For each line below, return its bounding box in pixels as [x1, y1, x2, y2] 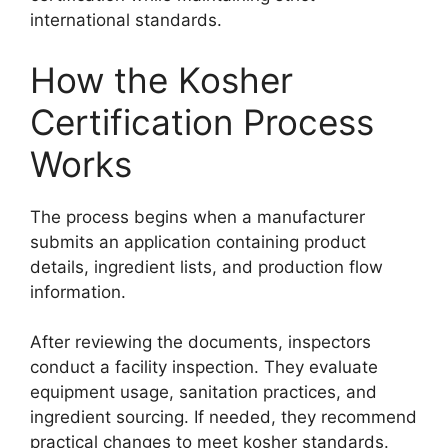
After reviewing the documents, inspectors [30, 332, 371, 353]
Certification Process [30, 100, 374, 143]
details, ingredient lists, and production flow [30, 256, 383, 277]
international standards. [30, 10, 222, 31]
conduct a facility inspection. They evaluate [30, 357, 378, 378]
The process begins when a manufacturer [30, 206, 365, 227]
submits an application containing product [30, 231, 366, 252]
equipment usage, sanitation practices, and [30, 382, 377, 403]
